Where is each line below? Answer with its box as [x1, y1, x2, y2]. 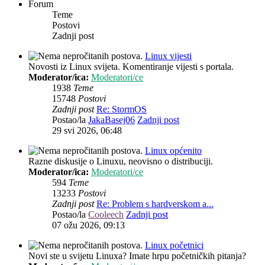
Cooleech [88, 209, 124, 220]
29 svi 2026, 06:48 [52, 125, 122, 136]
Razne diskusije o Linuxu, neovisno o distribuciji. [28, 156, 213, 167]
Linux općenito [145, 146, 202, 156]
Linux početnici [145, 240, 203, 251]
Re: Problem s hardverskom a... [96, 199, 214, 209]
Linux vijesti [145, 51, 192, 62]
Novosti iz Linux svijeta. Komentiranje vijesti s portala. [28, 62, 234, 72]
